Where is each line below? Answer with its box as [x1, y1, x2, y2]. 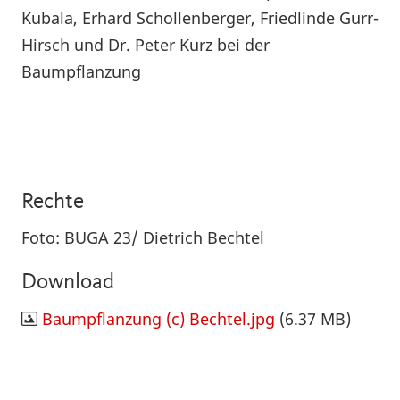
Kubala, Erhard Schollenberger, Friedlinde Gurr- [21, 6, 379, 29]
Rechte [21, 190, 84, 213]
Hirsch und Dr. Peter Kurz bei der [21, 33, 270, 55]
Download [21, 271, 114, 294]
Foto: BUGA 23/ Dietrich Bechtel [21, 227, 264, 248]
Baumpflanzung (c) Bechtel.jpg [42, 307, 275, 329]
